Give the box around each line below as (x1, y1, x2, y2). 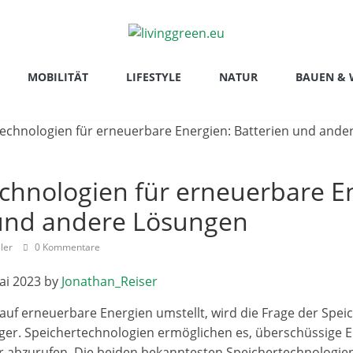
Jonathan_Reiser (61, 273, 158, 290)
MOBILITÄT (27, 69, 88, 84)
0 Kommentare (32, 240, 100, 254)
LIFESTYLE (125, 69, 181, 84)
